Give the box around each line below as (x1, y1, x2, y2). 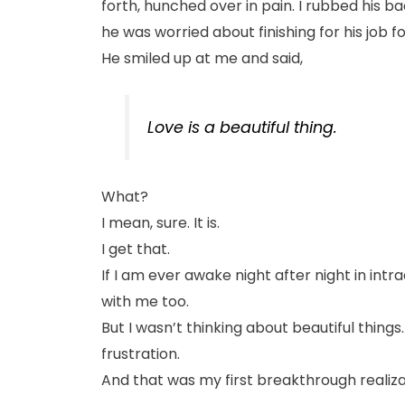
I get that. (101, 239, 170, 260)
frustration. (101, 344, 180, 365)
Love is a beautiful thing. (147, 117, 338, 139)
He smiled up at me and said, (101, 47, 303, 69)
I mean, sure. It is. (101, 212, 220, 234)
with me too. (101, 291, 189, 313)
